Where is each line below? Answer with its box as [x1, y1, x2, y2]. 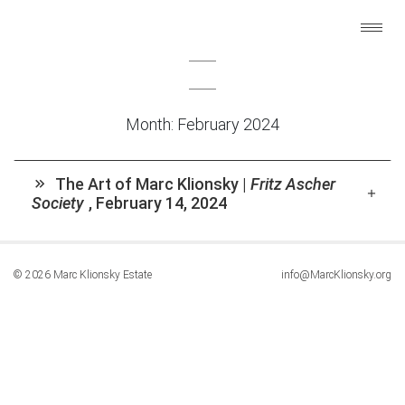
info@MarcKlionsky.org [281, 268, 391, 281]
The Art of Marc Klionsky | [52, 174, 250, 193]
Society [32, 193, 84, 212]
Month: [126, 115, 177, 134]
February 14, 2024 [96, 193, 227, 212]
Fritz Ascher [250, 174, 335, 193]
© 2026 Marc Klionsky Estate [14, 268, 152, 281]
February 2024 [177, 115, 279, 134]
